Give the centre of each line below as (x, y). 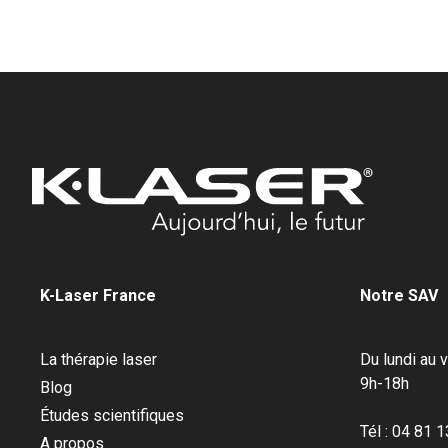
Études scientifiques (112, 415)
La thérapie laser (98, 359)
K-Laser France (98, 295)
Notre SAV (399, 295)
